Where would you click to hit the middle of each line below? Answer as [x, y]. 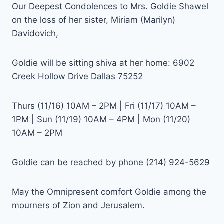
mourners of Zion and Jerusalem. [78, 206]
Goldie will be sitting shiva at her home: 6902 [103, 63]
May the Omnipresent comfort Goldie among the [109, 192]
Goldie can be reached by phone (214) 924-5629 [111, 163]
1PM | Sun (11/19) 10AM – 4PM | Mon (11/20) [101, 120]
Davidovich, [35, 34]
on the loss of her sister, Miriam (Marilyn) [94, 20]
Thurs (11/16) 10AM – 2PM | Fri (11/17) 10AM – [104, 106]
